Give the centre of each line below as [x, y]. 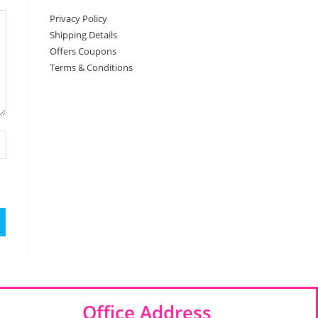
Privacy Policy [78, 19]
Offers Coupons [83, 51]
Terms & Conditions [91, 68]
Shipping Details [83, 35]
